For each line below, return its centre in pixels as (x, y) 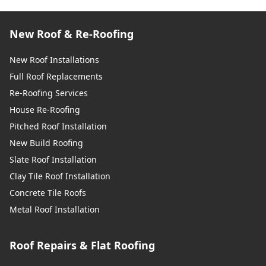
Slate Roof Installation (53, 159)
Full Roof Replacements (56, 76)
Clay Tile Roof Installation (60, 176)
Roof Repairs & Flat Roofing (82, 245)
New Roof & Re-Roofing (72, 34)
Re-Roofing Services (49, 93)
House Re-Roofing (45, 109)
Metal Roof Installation (55, 209)
